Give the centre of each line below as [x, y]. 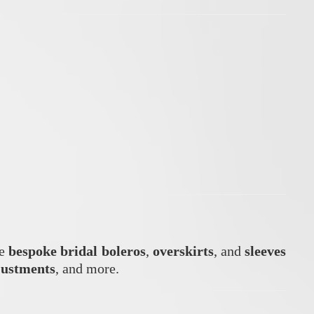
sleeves [266, 251]
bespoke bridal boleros [77, 251]
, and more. [87, 268]
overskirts [183, 251]
